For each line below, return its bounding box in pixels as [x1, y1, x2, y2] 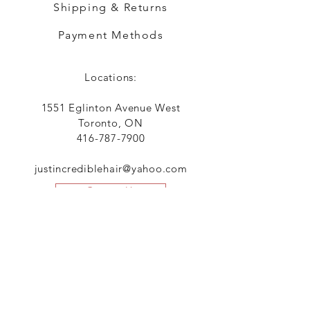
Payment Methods [57, 28, 164, 42]
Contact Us [85, 184, 136, 197]
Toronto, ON [78, 116, 143, 129]
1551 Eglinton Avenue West [41, 101, 181, 114]
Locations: [84, 71, 137, 84]
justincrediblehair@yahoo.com [34, 162, 188, 175]
